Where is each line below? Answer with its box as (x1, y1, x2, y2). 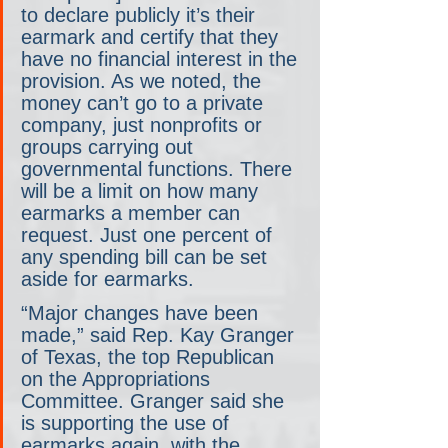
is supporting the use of (21, 411, 235, 434)
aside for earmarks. (21, 267, 194, 290)
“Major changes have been (21, 301, 264, 324)
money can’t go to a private (21, 91, 269, 114)
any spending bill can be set (21, 245, 273, 268)
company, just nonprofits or (21, 113, 268, 136)
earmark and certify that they (21, 25, 284, 48)
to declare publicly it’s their (21, 3, 261, 26)
